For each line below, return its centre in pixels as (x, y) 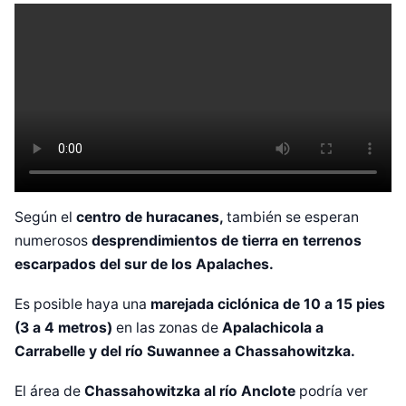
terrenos (332, 241)
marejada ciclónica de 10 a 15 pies (268, 304)
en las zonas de (167, 328)
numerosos (53, 241)
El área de (49, 391)
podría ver (333, 391)
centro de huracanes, (151, 217)
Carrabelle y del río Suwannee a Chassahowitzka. (185, 352)
